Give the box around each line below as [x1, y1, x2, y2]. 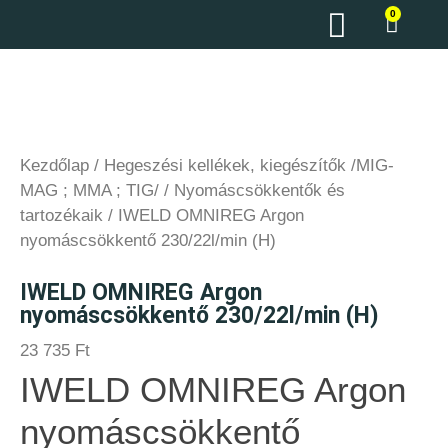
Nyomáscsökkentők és [174, 181, 345, 200]
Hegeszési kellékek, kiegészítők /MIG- [104, 156, 394, 175]
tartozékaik [20, 206, 103, 225]
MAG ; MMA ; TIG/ [20, 181, 159, 200]
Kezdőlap [20, 156, 89, 175]
